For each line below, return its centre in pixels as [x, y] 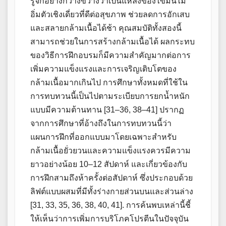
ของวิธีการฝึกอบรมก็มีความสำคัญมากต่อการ [110, 55]
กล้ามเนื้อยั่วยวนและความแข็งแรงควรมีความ [110, 151]
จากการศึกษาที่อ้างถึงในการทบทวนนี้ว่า [101, 124]
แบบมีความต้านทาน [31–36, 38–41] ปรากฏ [107, 110]
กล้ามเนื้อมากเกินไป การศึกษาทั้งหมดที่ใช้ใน [109, 83]
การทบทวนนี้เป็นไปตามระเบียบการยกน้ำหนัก [110, 96]
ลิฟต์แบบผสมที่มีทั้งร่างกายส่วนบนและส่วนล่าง [112, 192]
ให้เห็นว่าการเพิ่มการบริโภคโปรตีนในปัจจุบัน [109, 219]
